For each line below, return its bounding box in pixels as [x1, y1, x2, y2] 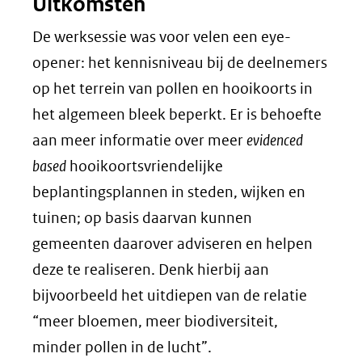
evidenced [246, 131, 303, 149]
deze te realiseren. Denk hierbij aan [32, 260, 269, 279]
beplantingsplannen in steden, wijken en [32, 183, 305, 201]
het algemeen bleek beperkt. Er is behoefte [32, 105, 322, 124]
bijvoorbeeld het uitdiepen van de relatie [32, 286, 307, 305]
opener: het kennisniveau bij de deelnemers [32, 53, 327, 72]
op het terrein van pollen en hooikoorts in [32, 79, 313, 98]
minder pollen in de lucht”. [32, 338, 212, 356]
